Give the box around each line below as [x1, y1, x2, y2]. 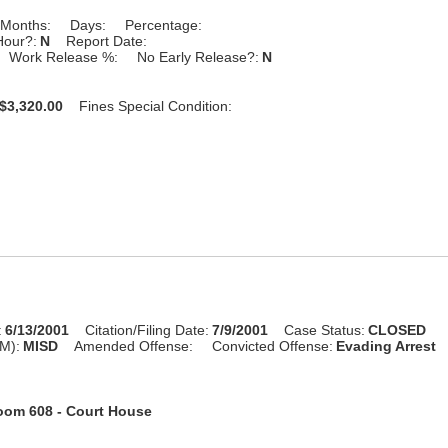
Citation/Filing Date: [85, 321, 210, 338]
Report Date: [66, 32, 148, 49]
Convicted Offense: [212, 337, 334, 354]
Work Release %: [9, 48, 119, 65]
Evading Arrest [336, 337, 437, 354]
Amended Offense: [74, 337, 194, 354]
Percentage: [125, 16, 203, 33]
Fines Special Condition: [79, 97, 233, 114]
